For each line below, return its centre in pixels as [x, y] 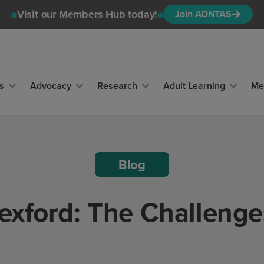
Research [118, 86]
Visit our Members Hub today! [87, 14]
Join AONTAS [204, 14]
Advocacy [51, 86]
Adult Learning [194, 86]
